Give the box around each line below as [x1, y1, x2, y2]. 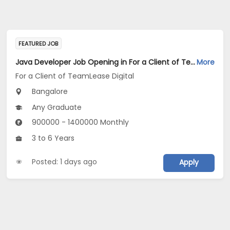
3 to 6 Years [30, 133, 75, 144]
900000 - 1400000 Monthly [30, 117, 129, 128]
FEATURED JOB [18, 39, 59, 48]
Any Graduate [30, 102, 82, 113]
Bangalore [30, 86, 68, 97]
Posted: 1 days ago [32, 156, 98, 167]
